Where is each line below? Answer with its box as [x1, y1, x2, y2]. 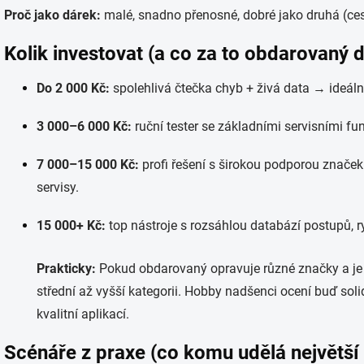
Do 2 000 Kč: [37, 80, 110, 96]
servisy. [37, 180, 79, 195]
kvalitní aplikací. [37, 306, 129, 322]
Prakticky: [37, 261, 96, 276]
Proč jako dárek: [4, 7, 101, 23]
